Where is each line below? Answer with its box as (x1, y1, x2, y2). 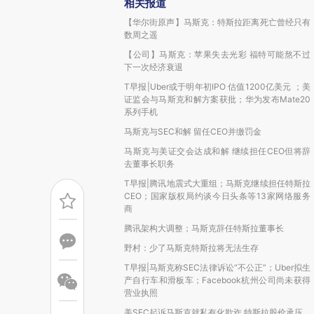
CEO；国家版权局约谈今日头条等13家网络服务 (124, 191, 310, 201)
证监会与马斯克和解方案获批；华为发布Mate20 (124, 94, 310, 104)
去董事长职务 (124, 158, 175, 169)
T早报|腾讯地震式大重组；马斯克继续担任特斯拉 (124, 178, 310, 189)
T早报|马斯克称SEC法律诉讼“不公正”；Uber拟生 (124, 262, 310, 273)
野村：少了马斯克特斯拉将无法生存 (124, 243, 259, 253)
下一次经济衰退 (124, 62, 183, 72)
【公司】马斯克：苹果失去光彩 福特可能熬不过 (124, 49, 310, 60)
